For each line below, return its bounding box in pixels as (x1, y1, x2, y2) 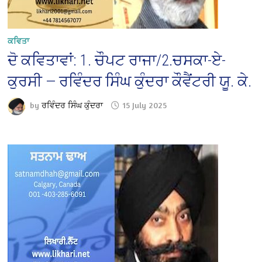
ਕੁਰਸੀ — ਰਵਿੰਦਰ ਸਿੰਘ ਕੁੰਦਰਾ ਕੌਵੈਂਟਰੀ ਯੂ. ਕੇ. (8, 72, 252, 90)
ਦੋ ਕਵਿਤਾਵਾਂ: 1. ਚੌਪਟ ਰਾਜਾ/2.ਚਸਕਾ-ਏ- (8, 51, 226, 69)
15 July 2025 (123, 100, 167, 111)
